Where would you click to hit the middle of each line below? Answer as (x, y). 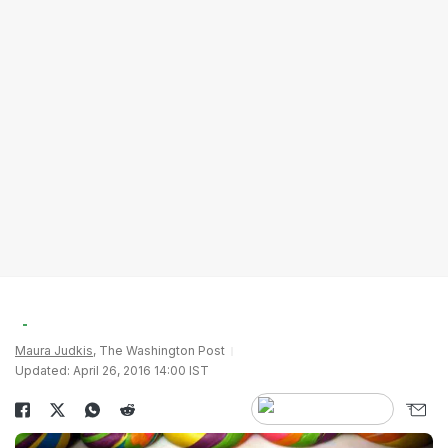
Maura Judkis (54, 350)
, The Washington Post (159, 350)
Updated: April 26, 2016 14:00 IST (112, 370)
